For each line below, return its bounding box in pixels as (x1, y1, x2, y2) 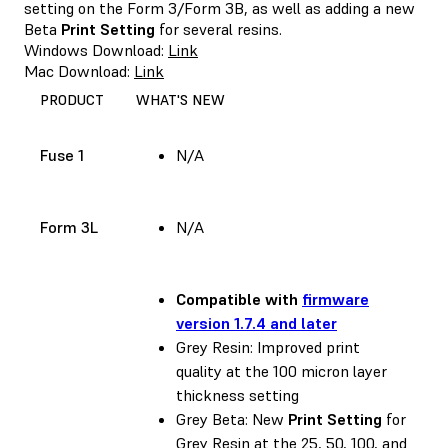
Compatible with (176, 288, 302, 309)
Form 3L (40, 216, 98, 237)
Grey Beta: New (176, 408, 288, 429)
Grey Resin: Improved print (176, 336, 360, 357)
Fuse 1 (40, 144, 84, 165)
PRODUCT (40, 90, 104, 109)
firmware (302, 288, 369, 309)
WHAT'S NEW (136, 90, 225, 109)
